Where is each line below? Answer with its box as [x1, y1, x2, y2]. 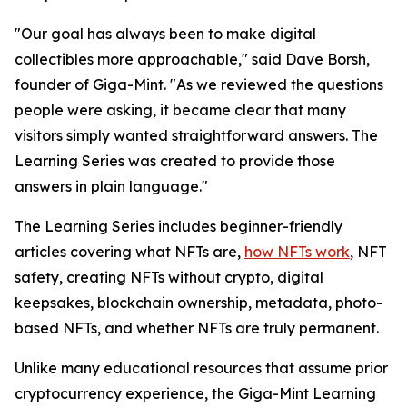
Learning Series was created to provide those [15, 152, 335, 171]
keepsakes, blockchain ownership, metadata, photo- [15, 293, 382, 313]
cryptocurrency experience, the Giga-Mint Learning [15, 384, 376, 403]
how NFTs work [244, 243, 350, 262]
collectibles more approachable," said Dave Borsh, [15, 50, 370, 69]
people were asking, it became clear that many [15, 101, 346, 120]
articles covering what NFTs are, [15, 243, 244, 262]
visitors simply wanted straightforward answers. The [15, 126, 378, 145]
